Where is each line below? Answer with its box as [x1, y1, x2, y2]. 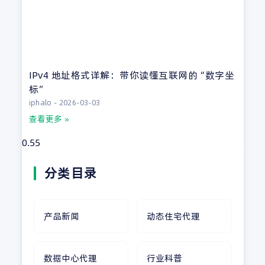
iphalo [28, 98, 54, 108]
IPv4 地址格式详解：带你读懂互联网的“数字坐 [28, 69, 235, 82]
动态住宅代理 [147, 210, 200, 223]
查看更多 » [28, 113, 69, 125]
